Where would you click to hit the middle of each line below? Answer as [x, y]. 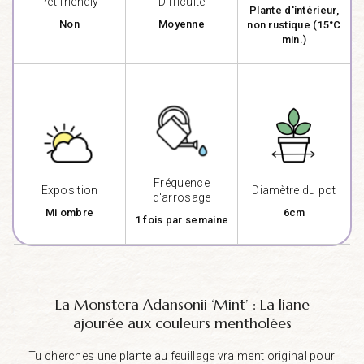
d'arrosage [182, 197]
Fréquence [182, 182]
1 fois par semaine [182, 219]
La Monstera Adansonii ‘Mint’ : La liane [182, 304]
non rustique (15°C [294, 24]
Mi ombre [69, 212]
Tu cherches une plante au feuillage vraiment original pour [182, 355]
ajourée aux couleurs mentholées [182, 323]
